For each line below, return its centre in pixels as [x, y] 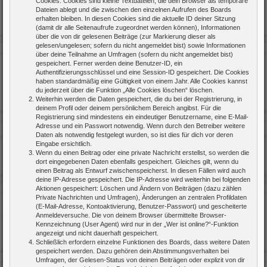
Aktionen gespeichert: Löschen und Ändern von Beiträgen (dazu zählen [139, 188]
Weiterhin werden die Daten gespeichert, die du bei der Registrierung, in [139, 99]
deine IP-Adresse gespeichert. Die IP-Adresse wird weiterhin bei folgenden [143, 179]
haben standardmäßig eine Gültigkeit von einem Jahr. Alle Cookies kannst [142, 81]
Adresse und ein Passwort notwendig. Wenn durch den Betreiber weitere [140, 125]
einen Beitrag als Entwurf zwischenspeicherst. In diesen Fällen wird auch [141, 170]
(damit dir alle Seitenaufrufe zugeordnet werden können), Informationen [138, 27]
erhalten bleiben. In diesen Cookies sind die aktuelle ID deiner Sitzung [136, 18]
